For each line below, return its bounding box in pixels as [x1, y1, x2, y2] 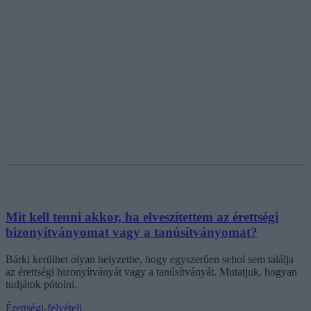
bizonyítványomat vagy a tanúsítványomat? [6, 225, 258, 240]
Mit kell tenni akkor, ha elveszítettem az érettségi [6, 210, 278, 225]
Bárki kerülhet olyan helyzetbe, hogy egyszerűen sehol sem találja [6, 253, 294, 265]
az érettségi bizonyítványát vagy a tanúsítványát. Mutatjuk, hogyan [6, 265, 297, 278]
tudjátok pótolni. [6, 278, 77, 290]
